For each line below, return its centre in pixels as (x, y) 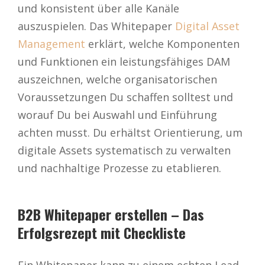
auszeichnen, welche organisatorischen (117, 79)
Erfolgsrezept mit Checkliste (102, 232)
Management (51, 44)
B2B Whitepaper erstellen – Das (111, 214)
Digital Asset (207, 26)
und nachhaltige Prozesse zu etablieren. (119, 168)
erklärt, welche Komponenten (162, 44)
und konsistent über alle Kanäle (98, 8)
